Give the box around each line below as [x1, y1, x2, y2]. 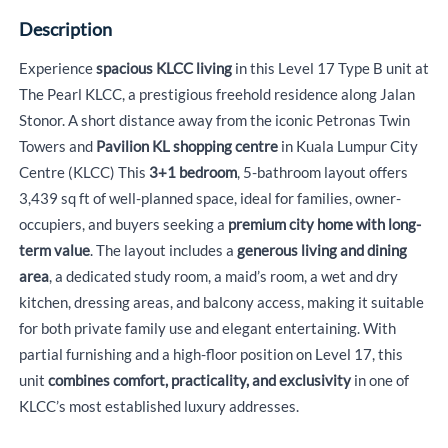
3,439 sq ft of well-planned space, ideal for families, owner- [18, 189, 401, 207]
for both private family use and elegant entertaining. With [18, 319, 396, 337]
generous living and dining [236, 241, 407, 259]
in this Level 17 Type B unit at [231, 59, 429, 77]
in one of [350, 371, 409, 389]
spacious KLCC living [95, 59, 232, 77]
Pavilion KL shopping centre [95, 137, 278, 155]
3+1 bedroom [148, 163, 237, 181]
